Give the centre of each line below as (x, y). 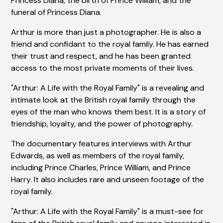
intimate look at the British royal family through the (104, 100)
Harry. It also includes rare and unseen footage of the (108, 180)
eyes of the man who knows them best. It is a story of (109, 112)
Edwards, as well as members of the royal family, (98, 156)
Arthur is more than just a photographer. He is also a (106, 32)
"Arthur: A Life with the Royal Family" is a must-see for (108, 212)
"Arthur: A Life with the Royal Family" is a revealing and (108, 88)
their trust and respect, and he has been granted (101, 56)
